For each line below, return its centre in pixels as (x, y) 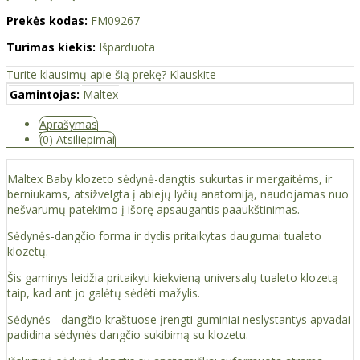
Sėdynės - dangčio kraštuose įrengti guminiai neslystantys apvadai (179, 320)
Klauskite (193, 75)
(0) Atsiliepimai (77, 140)
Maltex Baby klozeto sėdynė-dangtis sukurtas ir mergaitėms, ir (170, 179)
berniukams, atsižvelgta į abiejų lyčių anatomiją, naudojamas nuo (178, 194)
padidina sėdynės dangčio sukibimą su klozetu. (128, 335)
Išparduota (127, 47)
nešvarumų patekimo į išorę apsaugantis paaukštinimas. (153, 210)
